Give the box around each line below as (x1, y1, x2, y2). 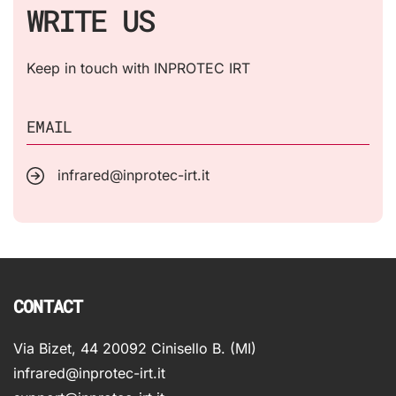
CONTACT (13, 293, 83, 317)
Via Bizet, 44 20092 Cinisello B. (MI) (13, 339, 256, 357)
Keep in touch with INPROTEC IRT (27, 58, 250, 77)
